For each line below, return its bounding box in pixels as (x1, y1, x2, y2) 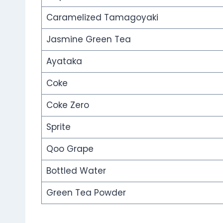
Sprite (46, 121, 71, 133)
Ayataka (46, 55, 82, 68)
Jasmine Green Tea (46, 33, 131, 46)
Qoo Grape (46, 143, 94, 155)
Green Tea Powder (46, 187, 126, 199)
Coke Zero (46, 99, 89, 111)
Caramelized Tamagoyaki (46, 11, 158, 24)
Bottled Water (46, 165, 106, 177)
